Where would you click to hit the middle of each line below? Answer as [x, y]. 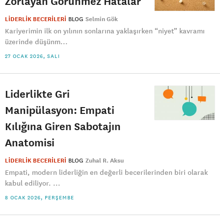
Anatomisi [30, 142]
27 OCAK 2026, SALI [32, 56]
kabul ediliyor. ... [33, 183]
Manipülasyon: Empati [60, 110]
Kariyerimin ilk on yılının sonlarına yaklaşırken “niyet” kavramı [105, 31]
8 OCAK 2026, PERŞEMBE [40, 197]
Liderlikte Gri [37, 94]
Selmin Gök [102, 19]
